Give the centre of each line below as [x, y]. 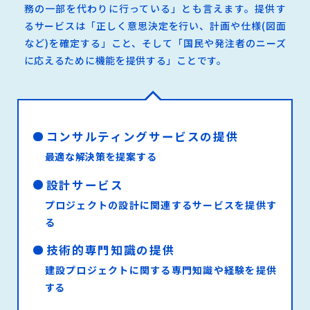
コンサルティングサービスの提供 [143, 136]
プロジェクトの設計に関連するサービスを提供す [161, 204]
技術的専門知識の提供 [111, 250]
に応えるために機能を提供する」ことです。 [125, 61]
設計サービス [85, 184]
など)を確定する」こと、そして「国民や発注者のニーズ [155, 43]
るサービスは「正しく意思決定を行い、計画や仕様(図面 [155, 26]
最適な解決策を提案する [101, 156]
